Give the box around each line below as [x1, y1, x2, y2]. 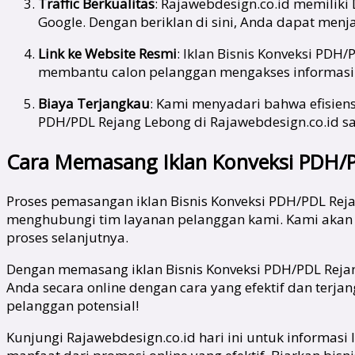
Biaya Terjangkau [38, 94, 150, 113]
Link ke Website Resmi [38, 44, 177, 63]
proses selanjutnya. [6, 227, 128, 246]
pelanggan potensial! [6, 296, 139, 315]
